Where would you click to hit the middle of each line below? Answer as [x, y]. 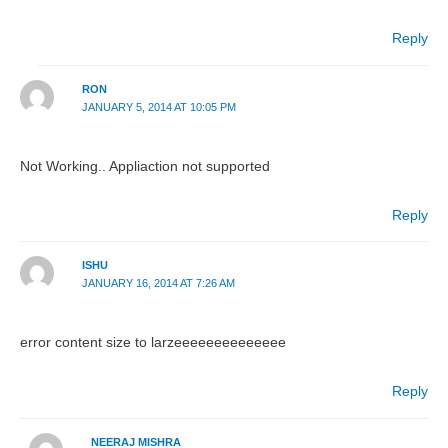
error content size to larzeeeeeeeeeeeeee [153, 343]
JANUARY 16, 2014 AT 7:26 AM [158, 283]
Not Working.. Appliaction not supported [145, 166]
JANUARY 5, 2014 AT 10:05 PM [158, 106]
